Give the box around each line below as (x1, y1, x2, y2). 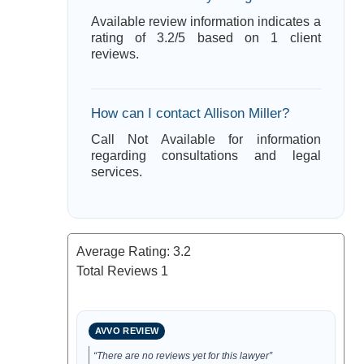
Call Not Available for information (90, 132, 321, 146)
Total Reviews (76, 264, 161, 278)
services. (90, 165, 142, 179)
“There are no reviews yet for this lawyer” (93, 350, 272, 362)
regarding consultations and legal (90, 149, 321, 162)
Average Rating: (76, 245, 173, 258)
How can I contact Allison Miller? (90, 106, 289, 121)
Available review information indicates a (90, 15, 321, 28)
